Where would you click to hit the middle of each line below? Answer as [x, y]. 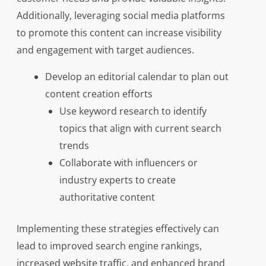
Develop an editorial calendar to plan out [137, 77]
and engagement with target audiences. [105, 50]
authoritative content [107, 197]
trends [74, 146]
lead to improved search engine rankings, [109, 246]
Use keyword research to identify [133, 111]
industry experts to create [117, 180]
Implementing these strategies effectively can [118, 229]
